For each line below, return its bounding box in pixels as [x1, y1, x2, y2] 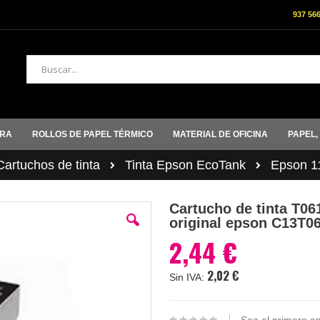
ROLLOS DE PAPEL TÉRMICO [32, 129, 153, 139]
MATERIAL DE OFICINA [173, 129, 268, 139]
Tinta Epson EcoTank [125, 158, 246, 173]
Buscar [25, 74, 56, 86]
